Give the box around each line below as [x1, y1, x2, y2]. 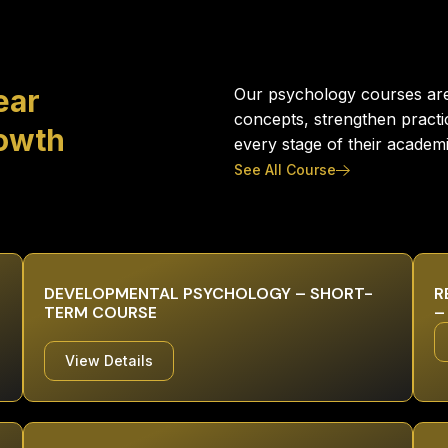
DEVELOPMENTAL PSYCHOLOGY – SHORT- [44, 283, 374, 304]
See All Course [234, 161, 336, 179]
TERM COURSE [44, 302, 158, 323]
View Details [65, 352, 154, 369]
